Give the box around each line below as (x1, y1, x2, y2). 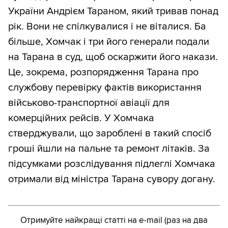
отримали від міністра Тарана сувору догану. (8, 173, 215, 185)
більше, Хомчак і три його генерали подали (8, 35, 209, 48)
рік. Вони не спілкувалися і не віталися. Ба (8, 20, 206, 33)
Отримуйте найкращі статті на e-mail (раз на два (20, 214, 208, 225)
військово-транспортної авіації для (8, 96, 169, 109)
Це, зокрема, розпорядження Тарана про (8, 66, 198, 78)
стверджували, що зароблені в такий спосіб (8, 127, 211, 139)
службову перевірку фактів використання (8, 81, 202, 94)
